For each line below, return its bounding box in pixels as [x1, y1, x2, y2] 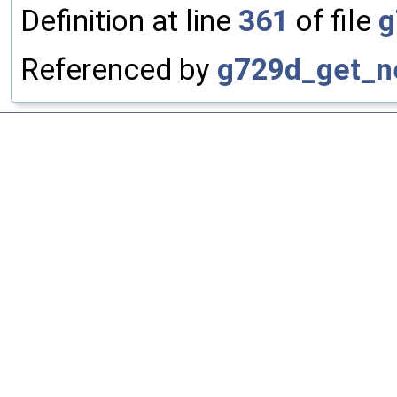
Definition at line [20, 4, 238, 39]
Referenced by [20, 52, 217, 88]
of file [289, 4, 378, 39]
